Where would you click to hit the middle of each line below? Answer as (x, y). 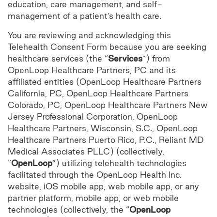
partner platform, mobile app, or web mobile (93, 198)
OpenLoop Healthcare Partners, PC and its (92, 70)
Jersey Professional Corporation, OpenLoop (93, 116)
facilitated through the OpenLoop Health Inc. (95, 175)
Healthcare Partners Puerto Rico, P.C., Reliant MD (106, 140)
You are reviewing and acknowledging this (89, 35)
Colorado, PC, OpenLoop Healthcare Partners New (108, 105)
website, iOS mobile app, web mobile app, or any (103, 186)
